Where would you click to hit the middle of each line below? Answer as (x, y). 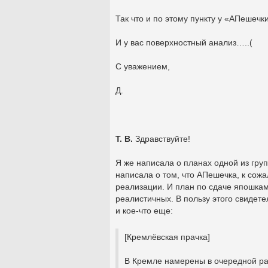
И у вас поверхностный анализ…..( (184, 43)
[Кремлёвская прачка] (167, 237)
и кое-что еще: (144, 210)
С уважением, (143, 67)
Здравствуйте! (162, 138)
